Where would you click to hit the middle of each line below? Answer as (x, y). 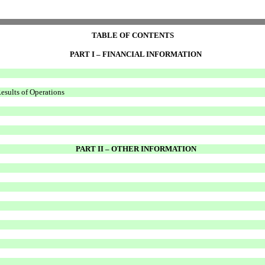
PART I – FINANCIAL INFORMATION (136, 54)
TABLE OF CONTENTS (132, 35)
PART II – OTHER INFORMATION (136, 148)
